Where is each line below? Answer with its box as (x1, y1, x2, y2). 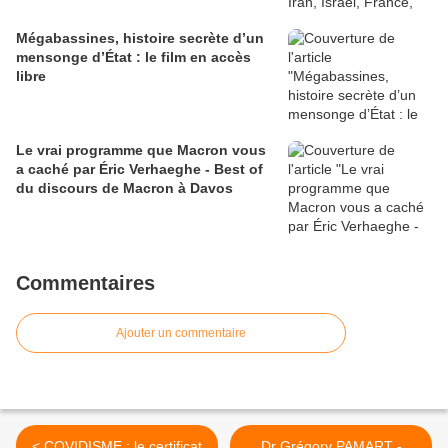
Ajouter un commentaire (116, 326, 246, 341)
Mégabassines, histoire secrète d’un (16, 30, 264, 47)
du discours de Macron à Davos (16, 180, 233, 197)
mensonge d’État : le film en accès (16, 49, 251, 66)
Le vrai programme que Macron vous (16, 142, 266, 159)
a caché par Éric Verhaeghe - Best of (16, 161, 263, 178)
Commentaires (16, 272, 155, 295)
